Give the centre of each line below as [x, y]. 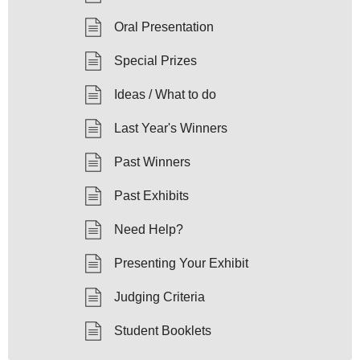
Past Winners [152, 162]
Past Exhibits [151, 196]
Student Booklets [163, 331]
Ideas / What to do [165, 95]
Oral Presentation [164, 27]
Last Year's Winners [171, 129]
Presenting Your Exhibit [181, 264]
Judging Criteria [160, 297]
